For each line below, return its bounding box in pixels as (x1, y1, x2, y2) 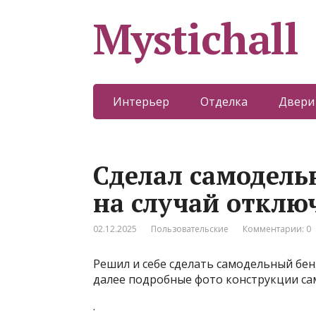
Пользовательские (151, 223, 229, 235)
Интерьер (112, 94, 169, 109)
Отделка (200, 94, 248, 109)
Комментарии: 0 (243, 223, 311, 235)
